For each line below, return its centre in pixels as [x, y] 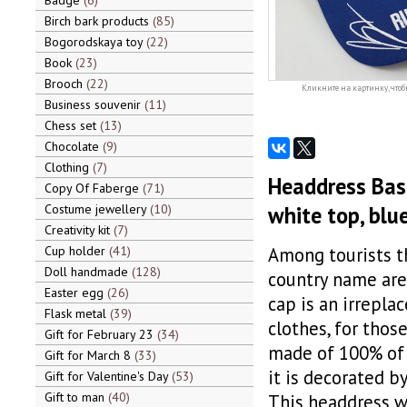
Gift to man [76, 397]
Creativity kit [79, 230]
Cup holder [76, 251]
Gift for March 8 [89, 355]
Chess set [72, 125]
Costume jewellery [97, 209]
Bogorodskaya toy [95, 42]
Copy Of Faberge [93, 188]
